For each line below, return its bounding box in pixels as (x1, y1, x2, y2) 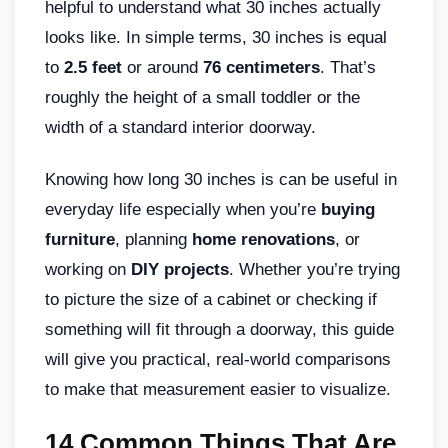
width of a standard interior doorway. (45, 117, 316, 137)
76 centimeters (203, 57, 320, 77)
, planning (115, 229, 192, 249)
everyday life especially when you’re (45, 199, 321, 219)
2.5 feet (64, 57, 122, 77)
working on (45, 259, 131, 279)
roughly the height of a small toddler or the (45, 87, 360, 107)
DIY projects (131, 259, 229, 279)
